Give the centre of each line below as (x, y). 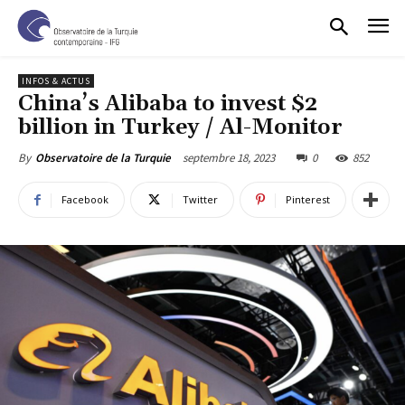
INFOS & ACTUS (56, 81)
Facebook (85, 200)
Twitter (200, 200)
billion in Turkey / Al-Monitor (180, 128)
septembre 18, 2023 (229, 158)
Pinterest (308, 200)
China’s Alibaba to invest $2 (168, 104)
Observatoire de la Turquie (103, 158)
